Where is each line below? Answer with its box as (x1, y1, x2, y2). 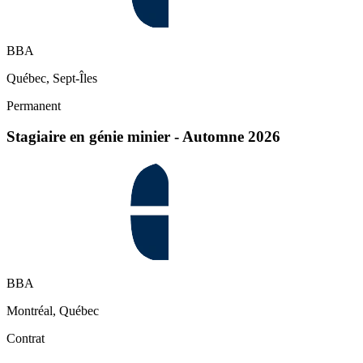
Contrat (6, 331, 45, 346)
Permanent (6, 98, 61, 113)
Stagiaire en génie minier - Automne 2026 (6, 128, 280, 146)
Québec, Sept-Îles (6, 70, 97, 85)
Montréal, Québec (6, 304, 99, 318)
